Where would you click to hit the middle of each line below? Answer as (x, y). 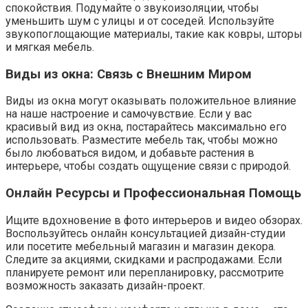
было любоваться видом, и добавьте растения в (130, 153)
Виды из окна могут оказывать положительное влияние (151, 101)
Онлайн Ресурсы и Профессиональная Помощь (153, 194)
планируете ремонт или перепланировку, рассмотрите (145, 272)
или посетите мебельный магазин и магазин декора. (141, 246)
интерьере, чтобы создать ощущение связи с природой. (148, 166)
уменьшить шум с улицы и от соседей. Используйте (140, 21)
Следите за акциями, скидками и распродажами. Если (144, 259)
